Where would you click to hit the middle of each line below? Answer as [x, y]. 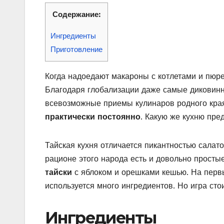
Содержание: [76, 15]
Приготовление [76, 49]
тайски [58, 172]
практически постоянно [93, 116]
